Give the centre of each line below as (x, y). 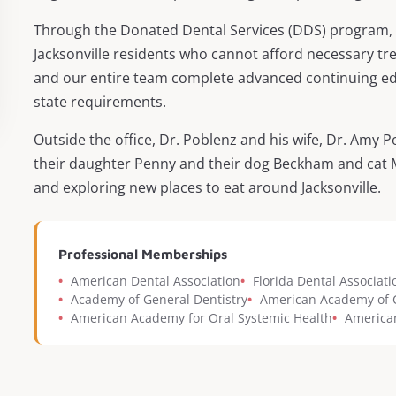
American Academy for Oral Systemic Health (202, 318)
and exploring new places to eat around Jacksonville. (207, 187)
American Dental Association (156, 281)
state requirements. (100, 102)
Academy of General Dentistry (159, 299)
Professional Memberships (143, 254)
